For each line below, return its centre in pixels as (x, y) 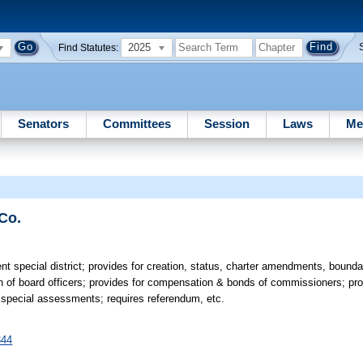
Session (226, 123)
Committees (137, 123)
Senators (44, 123)
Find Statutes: (89, 47)
